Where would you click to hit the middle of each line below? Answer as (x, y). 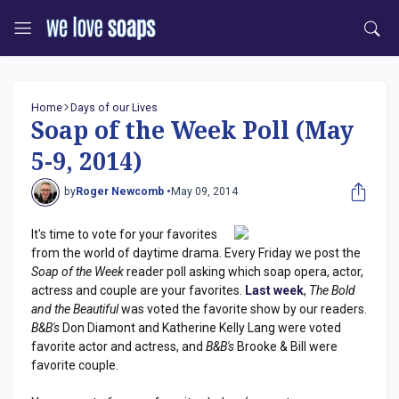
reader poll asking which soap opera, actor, (244, 271)
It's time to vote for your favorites (124, 234)
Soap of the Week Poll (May (192, 131)
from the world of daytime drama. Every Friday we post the (196, 252)
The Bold (332, 290)
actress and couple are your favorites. (138, 290)
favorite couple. (75, 365)
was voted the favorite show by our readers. (243, 309)
